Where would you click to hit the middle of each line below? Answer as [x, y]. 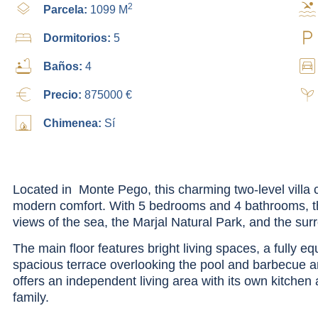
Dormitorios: [78, 38]
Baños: [64, 66]
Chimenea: [73, 123]
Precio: [64, 94]
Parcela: [66, 9]
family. [31, 297]
